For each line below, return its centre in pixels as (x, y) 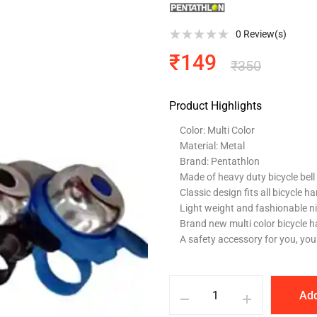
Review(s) (264, 34)
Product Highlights (215, 106)
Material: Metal (212, 146)
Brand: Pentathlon (220, 162)
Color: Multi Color (217, 131)
